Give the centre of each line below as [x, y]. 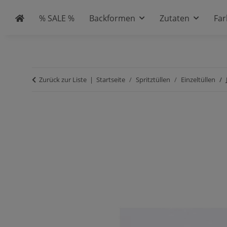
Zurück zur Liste [63, 79]
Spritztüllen [153, 79]
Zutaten [174, 18]
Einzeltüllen [198, 79]
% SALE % [57, 18]
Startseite [111, 79]
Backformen [112, 18]
